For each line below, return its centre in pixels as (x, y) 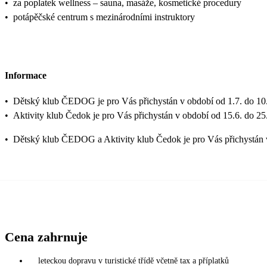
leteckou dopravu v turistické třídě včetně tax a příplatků (133, 260)
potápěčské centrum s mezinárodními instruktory (104, 17)
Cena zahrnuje (46, 237)
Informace (26, 76)
